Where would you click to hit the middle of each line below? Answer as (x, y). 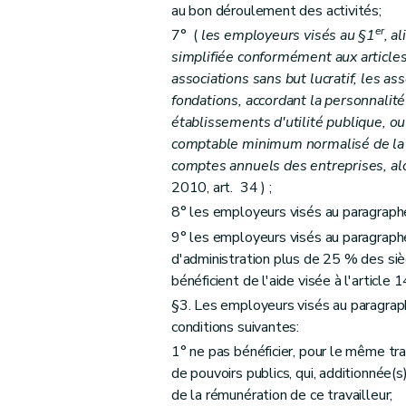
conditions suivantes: (235, 327)
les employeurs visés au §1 (288, 36)
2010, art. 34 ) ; (221, 188)
